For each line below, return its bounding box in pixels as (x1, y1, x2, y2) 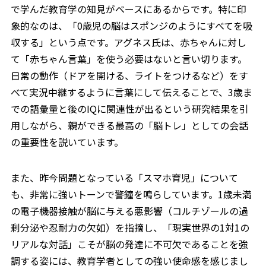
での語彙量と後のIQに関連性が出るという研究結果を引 (10, 102, 249, 116)
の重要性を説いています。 (10, 135, 123, 149)
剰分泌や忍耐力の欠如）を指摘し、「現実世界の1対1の (10, 220, 249, 235)
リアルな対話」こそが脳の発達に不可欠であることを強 (10, 237, 248, 251)
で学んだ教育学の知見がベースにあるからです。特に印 (10, 2, 246, 16)
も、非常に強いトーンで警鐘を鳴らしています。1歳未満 (10, 187, 252, 201)
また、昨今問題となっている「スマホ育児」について (10, 170, 238, 185)
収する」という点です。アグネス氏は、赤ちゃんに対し (10, 35, 246, 49)
